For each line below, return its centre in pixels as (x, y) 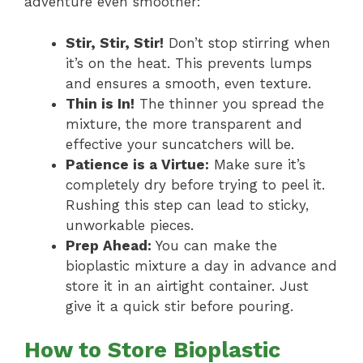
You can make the (214, 245)
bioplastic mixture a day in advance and (201, 265)
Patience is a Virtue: (137, 164)
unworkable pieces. (130, 225)
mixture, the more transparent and (184, 124)
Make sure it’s (257, 164)
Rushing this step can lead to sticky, (187, 205)
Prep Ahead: (109, 245)
